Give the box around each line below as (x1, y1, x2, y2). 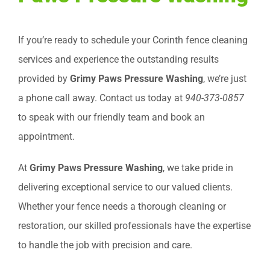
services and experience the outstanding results (18, 54, 219, 66)
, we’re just (203, 73, 246, 85)
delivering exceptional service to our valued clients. (18, 181, 233, 193)
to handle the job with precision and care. (18, 239, 192, 251)
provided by (18, 73, 70, 85)
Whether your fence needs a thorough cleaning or (18, 201, 226, 213)
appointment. (18, 131, 75, 143)
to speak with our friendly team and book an (18, 111, 205, 124)
